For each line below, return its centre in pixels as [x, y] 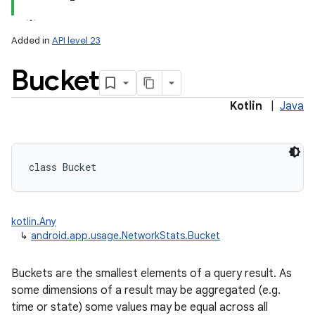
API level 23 [76, 40]
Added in [32, 40]
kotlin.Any [34, 221]
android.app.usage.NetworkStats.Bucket [126, 236]
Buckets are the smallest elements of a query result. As [152, 274]
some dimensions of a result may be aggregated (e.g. [146, 290]
